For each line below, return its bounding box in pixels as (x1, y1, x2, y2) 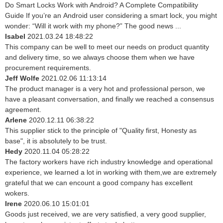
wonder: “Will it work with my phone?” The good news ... (5, 22, 181, 30)
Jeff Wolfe (5, 74, 41, 83)
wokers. (5, 189, 29, 198)
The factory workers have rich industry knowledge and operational (5, 158, 213, 166)
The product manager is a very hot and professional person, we (5, 85, 205, 93)
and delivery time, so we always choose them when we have (5, 53, 195, 62)
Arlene (5, 116, 29, 124)
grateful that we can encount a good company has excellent (5, 179, 193, 187)
